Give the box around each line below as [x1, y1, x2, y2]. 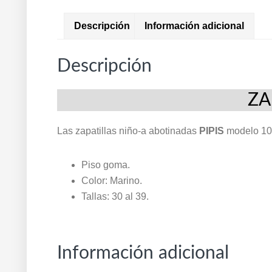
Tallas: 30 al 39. [81, 191, 149, 202]
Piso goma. [81, 160, 130, 171]
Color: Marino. [81, 175, 142, 186]
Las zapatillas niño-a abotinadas [57, 126, 199, 137]
